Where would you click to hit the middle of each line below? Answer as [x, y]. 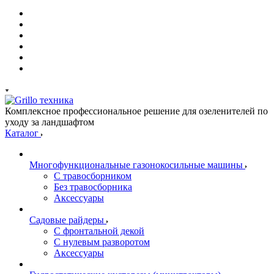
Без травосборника [93, 187]
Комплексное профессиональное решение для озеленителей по [136, 111]
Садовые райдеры [67, 220]
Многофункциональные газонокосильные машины [136, 165]
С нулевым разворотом [102, 242]
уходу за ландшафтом [50, 122]
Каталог [23, 133]
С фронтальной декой [99, 231]
